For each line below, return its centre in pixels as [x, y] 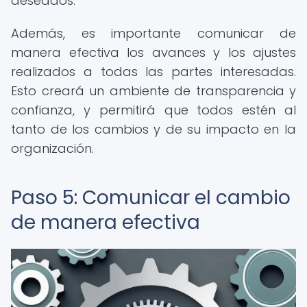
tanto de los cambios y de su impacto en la [153, 129]
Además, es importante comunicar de [153, 33]
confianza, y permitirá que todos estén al [153, 110]
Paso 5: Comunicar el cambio [151, 198]
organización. [52, 148]
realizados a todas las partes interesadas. [153, 72]
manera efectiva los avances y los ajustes [153, 52]
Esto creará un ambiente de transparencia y [153, 91]
